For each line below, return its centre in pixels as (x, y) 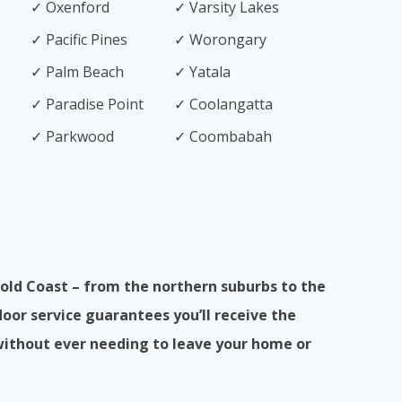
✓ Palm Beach (77, 72)
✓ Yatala (202, 72)
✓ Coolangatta (223, 104)
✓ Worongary (220, 39)
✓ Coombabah (223, 136)
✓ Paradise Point (87, 104)
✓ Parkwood (72, 136)
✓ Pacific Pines (79, 39)
